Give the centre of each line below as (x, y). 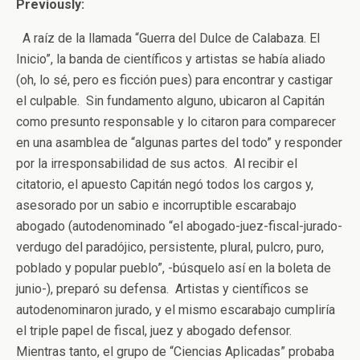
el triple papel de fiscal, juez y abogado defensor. (155, 331)
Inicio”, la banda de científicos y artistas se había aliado (171, 59)
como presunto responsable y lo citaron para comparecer (176, 122)
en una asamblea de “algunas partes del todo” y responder (179, 143)
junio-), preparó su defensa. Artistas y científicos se (162, 289)
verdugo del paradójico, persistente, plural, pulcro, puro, (170, 247)
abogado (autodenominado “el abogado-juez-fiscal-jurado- (179, 226)
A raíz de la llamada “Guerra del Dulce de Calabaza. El (168, 38)
